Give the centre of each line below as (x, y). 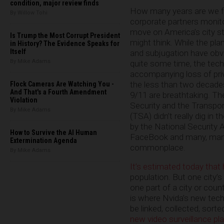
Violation (24, 100)
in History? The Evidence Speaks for (65, 43)
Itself (18, 51)
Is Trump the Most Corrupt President (65, 35)
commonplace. (158, 147)
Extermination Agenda (43, 140)
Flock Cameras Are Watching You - (62, 84)
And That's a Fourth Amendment (58, 92)
